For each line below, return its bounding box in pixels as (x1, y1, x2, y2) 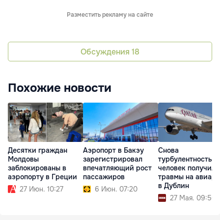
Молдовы (8, 155, 39, 164)
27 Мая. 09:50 (170, 193, 216, 203)
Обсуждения (81, 46, 132, 57)
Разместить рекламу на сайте (67, 11, 153, 19)
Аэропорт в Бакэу (83, 146, 144, 155)
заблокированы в (8, 164, 66, 173)
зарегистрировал (83, 155, 142, 164)
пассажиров (83, 172, 125, 182)
